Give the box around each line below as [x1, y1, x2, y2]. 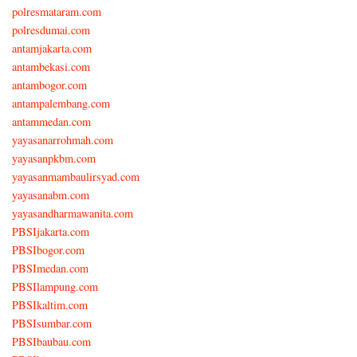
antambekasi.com [12, 58, 90, 74]
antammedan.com [12, 113, 91, 129]
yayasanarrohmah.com [12, 131, 113, 147]
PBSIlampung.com [12, 278, 98, 294]
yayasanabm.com [12, 186, 89, 202]
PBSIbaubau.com [12, 333, 91, 349]
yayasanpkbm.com [12, 150, 96, 166]
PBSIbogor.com [12, 241, 84, 257]
